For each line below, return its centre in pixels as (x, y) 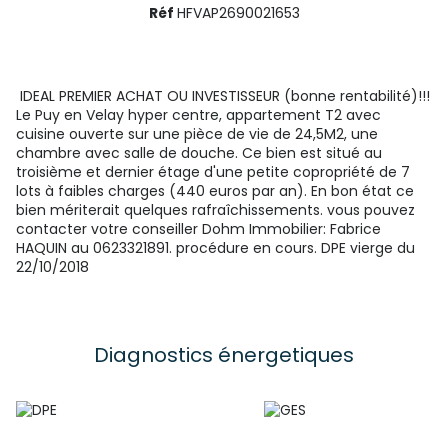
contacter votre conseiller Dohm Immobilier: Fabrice (198, 229)
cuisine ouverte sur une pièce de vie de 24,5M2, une (197, 134)
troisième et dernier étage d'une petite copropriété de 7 (213, 172)
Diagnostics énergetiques (224, 355)
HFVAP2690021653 (238, 13)
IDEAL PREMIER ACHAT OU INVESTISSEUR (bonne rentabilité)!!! (223, 96)
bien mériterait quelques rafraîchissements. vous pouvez (215, 210)
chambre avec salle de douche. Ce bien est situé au (199, 153)
